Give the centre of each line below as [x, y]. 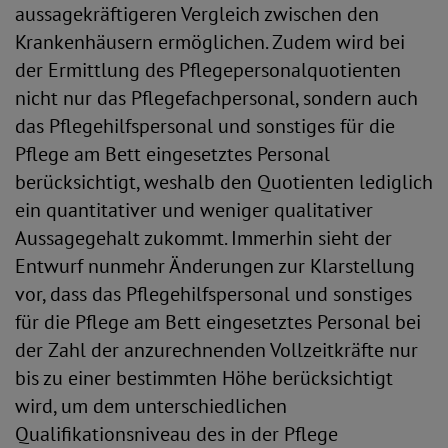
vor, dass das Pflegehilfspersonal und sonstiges [213, 294]
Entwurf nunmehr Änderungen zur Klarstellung [215, 266]
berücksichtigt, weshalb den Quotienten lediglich [224, 182]
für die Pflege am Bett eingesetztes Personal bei [218, 322]
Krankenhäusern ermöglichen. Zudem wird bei [210, 42]
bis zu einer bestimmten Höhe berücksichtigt [204, 378]
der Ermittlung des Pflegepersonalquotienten [208, 70]
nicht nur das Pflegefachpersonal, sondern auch [216, 98]
